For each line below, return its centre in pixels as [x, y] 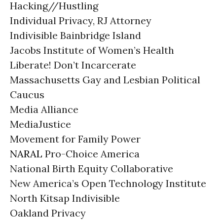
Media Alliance [44, 109]
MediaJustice [40, 124]
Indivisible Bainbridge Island [75, 35]
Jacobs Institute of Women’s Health [92, 50]
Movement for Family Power [75, 139]
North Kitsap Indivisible [65, 198]
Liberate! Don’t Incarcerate [73, 65]
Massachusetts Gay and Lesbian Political [105, 80]
